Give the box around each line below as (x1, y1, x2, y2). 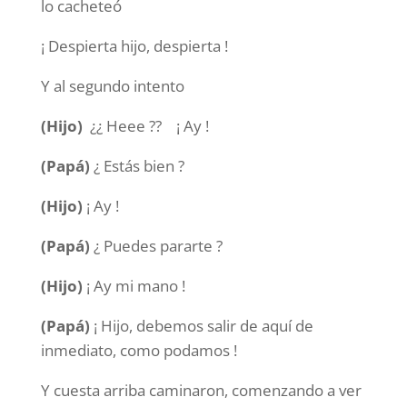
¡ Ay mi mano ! (82, 275, 185, 296)
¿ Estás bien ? (89, 155, 184, 176)
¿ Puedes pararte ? (89, 235, 223, 256)
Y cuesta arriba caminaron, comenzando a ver (40, 380, 362, 401)
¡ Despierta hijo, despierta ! (40, 35, 228, 56)
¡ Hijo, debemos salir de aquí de (89, 315, 313, 336)
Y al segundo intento (40, 75, 195, 96)
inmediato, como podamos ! (40, 340, 237, 361)
